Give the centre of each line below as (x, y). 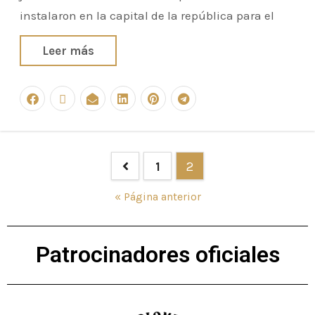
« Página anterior (157, 197)
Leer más (68, 50)
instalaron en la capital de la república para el (147, 15)
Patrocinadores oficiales (157, 255)
